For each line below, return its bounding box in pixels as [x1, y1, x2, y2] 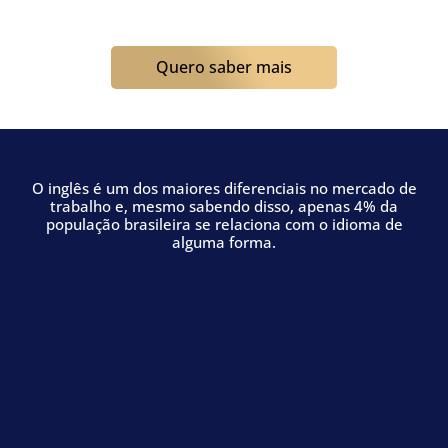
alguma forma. [172, 232, 276, 252]
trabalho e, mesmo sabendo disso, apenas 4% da [50, 196, 398, 216]
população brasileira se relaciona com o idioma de [45, 214, 403, 234]
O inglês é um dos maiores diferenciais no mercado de [31, 178, 417, 198]
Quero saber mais [156, 56, 292, 78]
